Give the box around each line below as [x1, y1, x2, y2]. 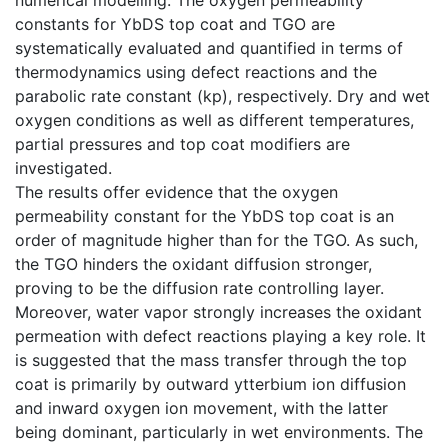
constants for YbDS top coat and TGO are [15, 13, 335, 34]
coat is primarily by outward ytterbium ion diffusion [15, 373, 406, 394]
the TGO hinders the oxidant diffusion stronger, [15, 253, 372, 274]
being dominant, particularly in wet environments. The [15, 421, 423, 442]
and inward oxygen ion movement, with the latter [15, 397, 388, 418]
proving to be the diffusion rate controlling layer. [15, 277, 384, 298]
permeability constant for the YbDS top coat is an [15, 205, 394, 226]
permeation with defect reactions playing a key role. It [15, 325, 426, 346]
